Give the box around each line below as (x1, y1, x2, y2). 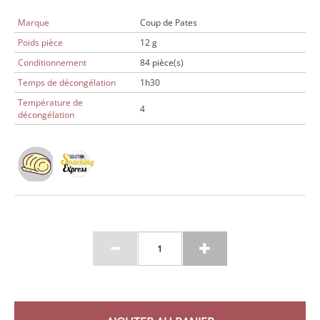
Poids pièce (18, 36, 63, 49)
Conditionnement (18, 56, 86, 69)
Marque (18, 16, 49, 29)
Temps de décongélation (18, 76, 116, 89)
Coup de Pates (139, 16, 197, 29)
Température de (18, 96, 83, 109)
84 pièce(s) (139, 56, 184, 69)
